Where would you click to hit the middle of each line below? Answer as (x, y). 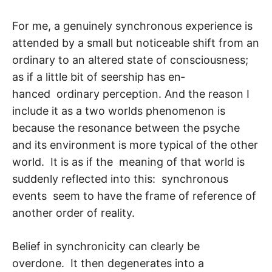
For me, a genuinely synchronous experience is (132, 26)
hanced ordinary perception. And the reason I (131, 94)
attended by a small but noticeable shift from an (136, 43)
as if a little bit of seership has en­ (98, 77)
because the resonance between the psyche (126, 128)
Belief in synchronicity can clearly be (106, 246)
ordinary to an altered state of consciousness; (130, 60)
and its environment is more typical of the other (135, 145)
